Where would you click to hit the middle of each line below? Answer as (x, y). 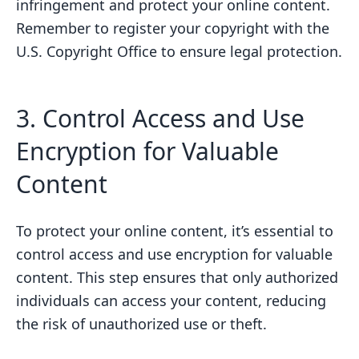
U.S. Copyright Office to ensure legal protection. (179, 51)
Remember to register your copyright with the (173, 28)
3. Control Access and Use (160, 118)
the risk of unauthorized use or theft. (141, 323)
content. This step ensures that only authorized (177, 277)
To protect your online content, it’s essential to (175, 230)
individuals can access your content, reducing (171, 300)
